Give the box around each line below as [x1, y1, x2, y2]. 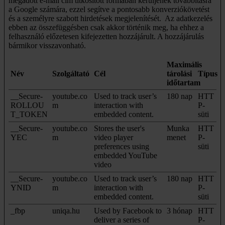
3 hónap [167, 206, 192, 215]
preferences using [94, 142, 149, 151]
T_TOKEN [11, 110, 48, 119]
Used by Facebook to [94, 206, 162, 215]
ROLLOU [11, 101, 44, 110]
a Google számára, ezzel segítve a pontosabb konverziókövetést [9, 5, 209, 14]
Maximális [167, 60, 202, 69]
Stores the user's [94, 124, 145, 133]
